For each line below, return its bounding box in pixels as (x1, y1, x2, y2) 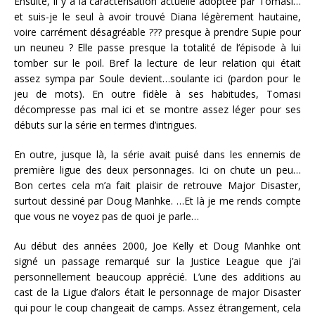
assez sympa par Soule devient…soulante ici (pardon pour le (14, 71, 301, 85)
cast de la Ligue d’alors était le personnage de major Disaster (14, 285, 301, 299)
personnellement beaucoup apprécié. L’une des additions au (14, 269, 301, 283)
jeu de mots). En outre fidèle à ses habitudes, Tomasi (14, 86, 301, 101)
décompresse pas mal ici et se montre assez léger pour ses (14, 102, 301, 116)
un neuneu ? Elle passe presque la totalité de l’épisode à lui (14, 40, 301, 54)
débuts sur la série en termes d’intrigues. (14, 117, 197, 131)
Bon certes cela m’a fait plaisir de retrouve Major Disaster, (14, 178, 301, 192)
